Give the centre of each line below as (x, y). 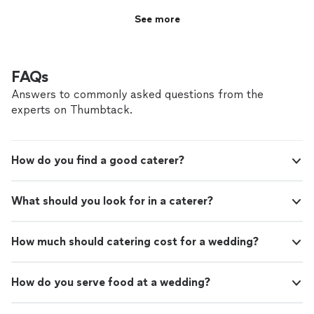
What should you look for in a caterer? (112, 200)
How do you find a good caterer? (98, 160)
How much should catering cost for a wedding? (135, 241)
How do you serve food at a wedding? (111, 282)
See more (157, 20)
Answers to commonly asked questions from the (137, 94)
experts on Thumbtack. (72, 109)
